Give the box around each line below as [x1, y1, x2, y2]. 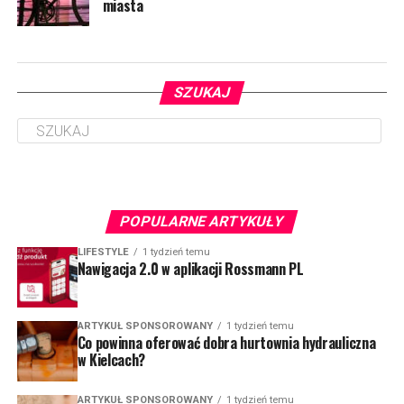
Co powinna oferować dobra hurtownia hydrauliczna [77, 331, 376, 353]
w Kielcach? [77, 348, 146, 371]
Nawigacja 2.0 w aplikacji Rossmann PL [77, 258, 304, 280]
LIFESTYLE [77, 246, 129, 258]
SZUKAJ [171, 84, 233, 101]
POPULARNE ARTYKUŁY [118, 213, 287, 230]
